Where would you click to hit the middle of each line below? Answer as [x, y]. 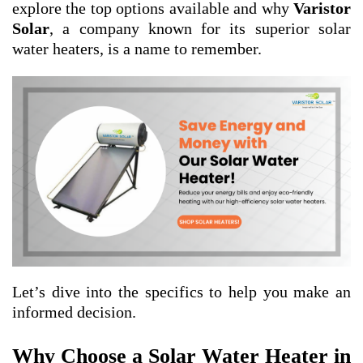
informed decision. [74, 312]
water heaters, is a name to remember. [137, 49]
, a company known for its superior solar [200, 28]
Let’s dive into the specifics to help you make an [181, 292]
